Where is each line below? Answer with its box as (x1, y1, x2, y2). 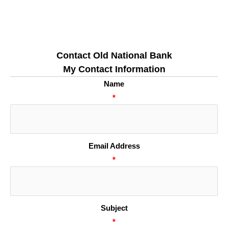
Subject (100, 204, 128, 212)
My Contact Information (63, 64, 165, 74)
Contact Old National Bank (56, 50, 172, 61)
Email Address (88, 141, 140, 150)
